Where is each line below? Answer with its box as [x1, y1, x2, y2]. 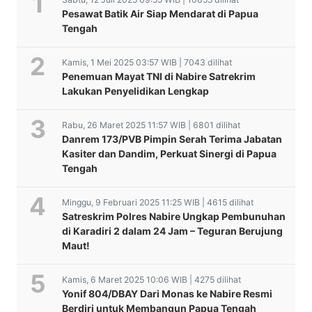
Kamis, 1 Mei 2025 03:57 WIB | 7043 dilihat [62, 57, 232, 68]
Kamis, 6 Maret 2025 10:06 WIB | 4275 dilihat [62, 274, 241, 286]
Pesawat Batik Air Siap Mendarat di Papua [62, 8, 258, 20]
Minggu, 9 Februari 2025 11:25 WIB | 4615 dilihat [62, 197, 253, 208]
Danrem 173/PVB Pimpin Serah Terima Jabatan [62, 133, 282, 146]
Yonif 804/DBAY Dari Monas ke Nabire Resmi [62, 288, 272, 300]
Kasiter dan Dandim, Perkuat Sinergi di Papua [62, 148, 276, 160]
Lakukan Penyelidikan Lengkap [62, 85, 209, 97]
